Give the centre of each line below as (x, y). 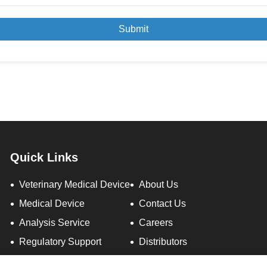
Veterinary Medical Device (74, 184)
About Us (159, 184)
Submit (133, 29)
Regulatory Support (60, 241)
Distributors (163, 241)
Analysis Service (55, 222)
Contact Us (162, 203)
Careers (156, 222)
